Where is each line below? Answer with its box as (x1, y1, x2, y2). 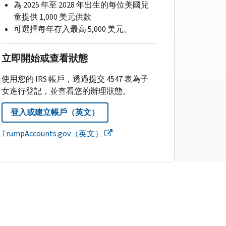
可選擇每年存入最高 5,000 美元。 (14, 23, 132, 34)
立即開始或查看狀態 (2, 51, 88, 65)
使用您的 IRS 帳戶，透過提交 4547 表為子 (2, 73, 148, 84)
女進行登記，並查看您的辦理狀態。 (2, 85, 131, 96)
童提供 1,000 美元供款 (14, 11, 91, 22)
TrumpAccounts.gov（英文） (2, 128, 103, 139)
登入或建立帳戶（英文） (11, 106, 99, 118)
